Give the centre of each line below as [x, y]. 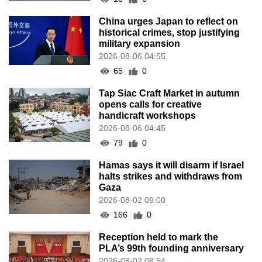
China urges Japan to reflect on [169, 22]
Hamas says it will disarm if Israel [172, 166]
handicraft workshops [148, 116]
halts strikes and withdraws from [171, 177]
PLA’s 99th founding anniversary [172, 249]
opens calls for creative [151, 105]
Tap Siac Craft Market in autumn [170, 94]
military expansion [140, 44]
